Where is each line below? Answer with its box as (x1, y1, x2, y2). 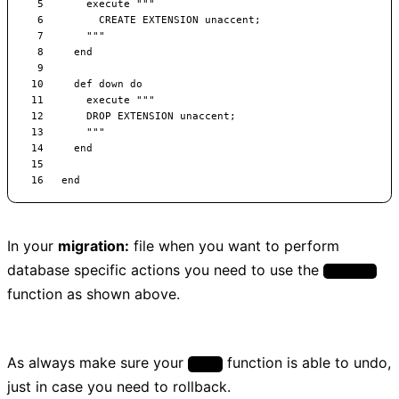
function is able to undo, (223, 353, 392, 371)
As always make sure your (7, 353, 188, 371)
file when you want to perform (129, 236, 339, 255)
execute (328, 265, 372, 278)
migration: (58, 236, 129, 255)
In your (7, 236, 58, 255)
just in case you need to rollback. (7, 377, 231, 395)
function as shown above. (7, 284, 180, 303)
